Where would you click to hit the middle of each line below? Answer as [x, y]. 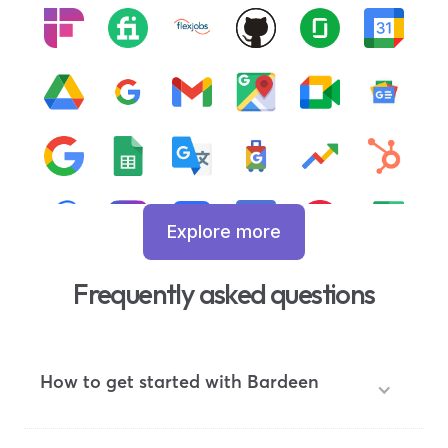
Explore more [224, 231]
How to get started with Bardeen [179, 381]
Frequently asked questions [224, 293]
